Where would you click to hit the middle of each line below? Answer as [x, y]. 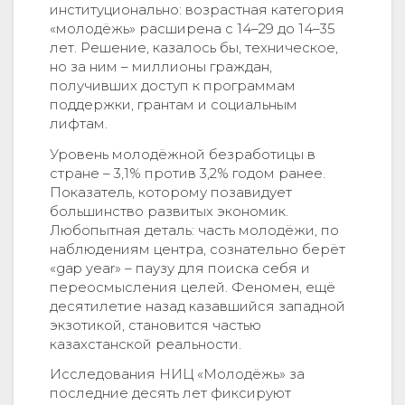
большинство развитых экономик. [169, 211]
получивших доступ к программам [173, 85]
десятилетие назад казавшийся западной [198, 306]
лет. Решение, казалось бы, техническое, [194, 47]
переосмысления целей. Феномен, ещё [193, 287]
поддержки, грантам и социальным [174, 104]
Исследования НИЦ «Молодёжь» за [177, 374]
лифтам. [79, 123]
